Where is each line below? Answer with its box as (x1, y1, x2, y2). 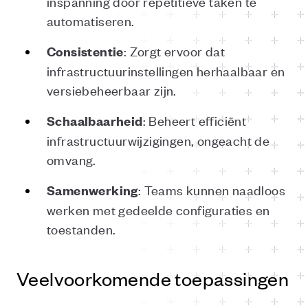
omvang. (47, 151, 96, 168)
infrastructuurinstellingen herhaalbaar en (47, 62, 285, 79)
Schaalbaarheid (47, 112, 143, 129)
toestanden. (47, 220, 116, 237)
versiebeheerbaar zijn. (47, 81, 177, 98)
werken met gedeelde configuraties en (47, 201, 270, 218)
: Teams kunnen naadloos (137, 181, 286, 198)
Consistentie (47, 43, 124, 60)
